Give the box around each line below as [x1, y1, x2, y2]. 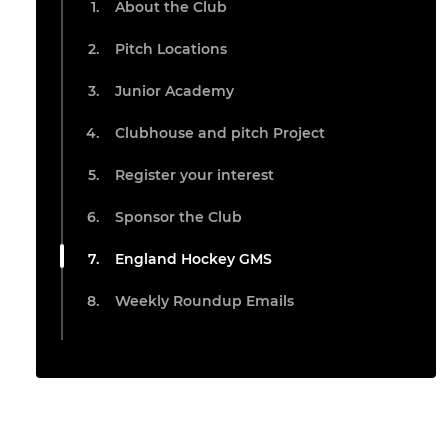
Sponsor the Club [115, 208, 242, 227]
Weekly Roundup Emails [115, 292, 294, 311]
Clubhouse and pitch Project [115, 124, 325, 143]
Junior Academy [115, 82, 234, 101]
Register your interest [115, 166, 274, 185]
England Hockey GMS [115, 250, 272, 269]
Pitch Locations [115, 40, 227, 59]
